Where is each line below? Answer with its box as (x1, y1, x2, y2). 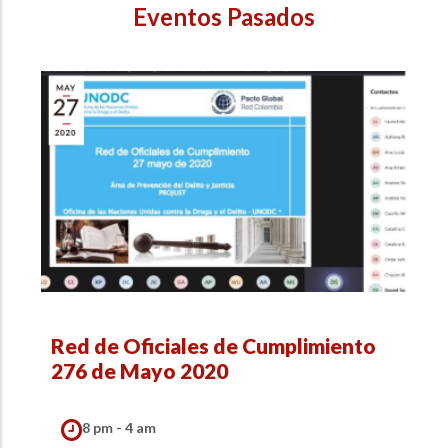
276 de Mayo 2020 (51, 357, 228, 383)
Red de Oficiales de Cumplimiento (51, 332, 376, 358)
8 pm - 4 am (82, 418, 156, 436)
